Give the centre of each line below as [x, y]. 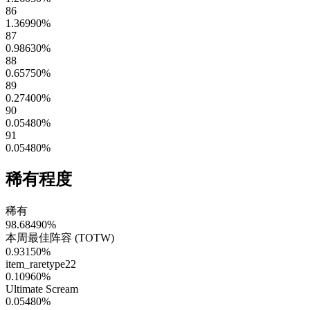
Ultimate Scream [42, 289]
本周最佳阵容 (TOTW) [60, 237]
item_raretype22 [41, 264]
